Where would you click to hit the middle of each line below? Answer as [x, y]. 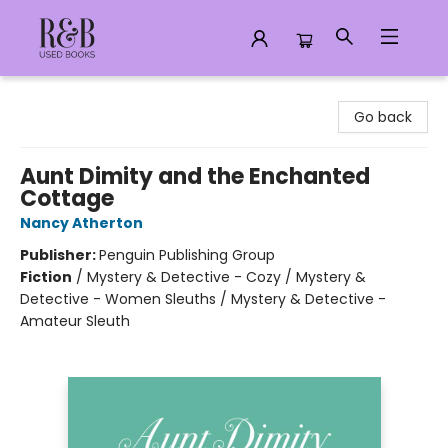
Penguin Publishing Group [187, 255]
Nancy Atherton [81, 223]
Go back [383, 117]
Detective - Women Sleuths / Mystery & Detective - [203, 299]
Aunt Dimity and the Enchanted [195, 176]
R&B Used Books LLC [83, 95]
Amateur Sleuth [75, 321]
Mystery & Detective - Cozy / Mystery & [226, 277]
